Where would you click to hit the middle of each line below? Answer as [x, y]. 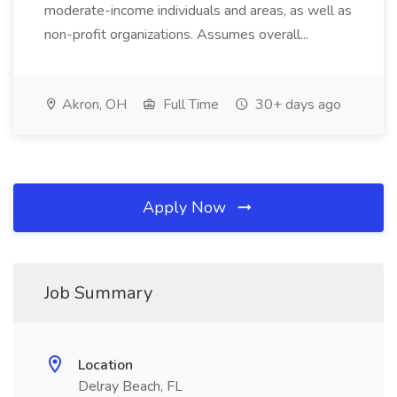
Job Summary [98, 293]
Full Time [189, 105]
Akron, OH [93, 105]
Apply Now [187, 207]
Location [105, 365]
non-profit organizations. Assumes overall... [178, 35]
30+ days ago [296, 105]
